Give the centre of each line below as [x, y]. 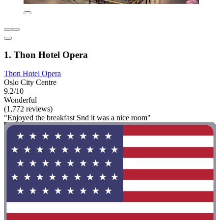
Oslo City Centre [30, 82]
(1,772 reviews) [28, 109]
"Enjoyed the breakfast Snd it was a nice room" [77, 118]
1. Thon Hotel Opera [46, 55]
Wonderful [20, 100]
